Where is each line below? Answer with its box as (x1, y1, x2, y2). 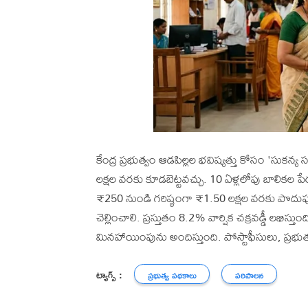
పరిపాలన (234, 268, 264, 283)
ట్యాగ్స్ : (96, 265, 122, 284)
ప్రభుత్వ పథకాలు (147, 268, 197, 283)
